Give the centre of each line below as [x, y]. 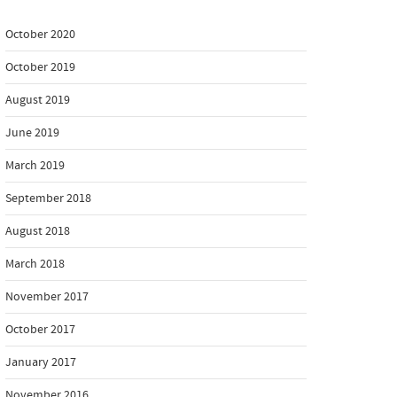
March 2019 [35, 166]
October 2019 [40, 67]
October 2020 [40, 35]
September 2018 [48, 198]
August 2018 [38, 231]
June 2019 [32, 133]
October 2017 [40, 330]
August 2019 [38, 100]
